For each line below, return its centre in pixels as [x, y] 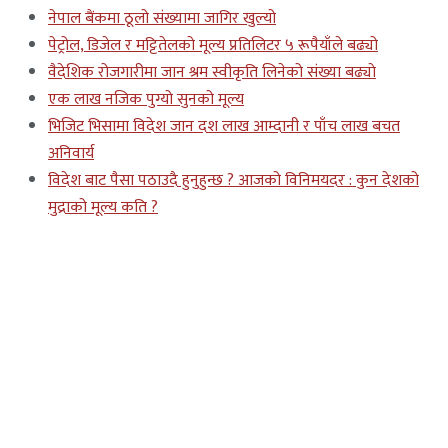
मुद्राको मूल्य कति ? [103, 208]
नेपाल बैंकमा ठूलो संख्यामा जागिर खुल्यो [162, 19]
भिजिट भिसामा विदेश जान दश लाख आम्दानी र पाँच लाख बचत [224, 127]
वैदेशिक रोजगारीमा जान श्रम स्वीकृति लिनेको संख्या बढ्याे [212, 73]
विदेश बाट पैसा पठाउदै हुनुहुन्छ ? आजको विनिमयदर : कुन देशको [233, 181]
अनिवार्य [71, 154]
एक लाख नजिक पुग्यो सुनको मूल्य [146, 100]
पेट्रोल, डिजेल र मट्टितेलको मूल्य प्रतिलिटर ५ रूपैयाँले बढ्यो [213, 46]
